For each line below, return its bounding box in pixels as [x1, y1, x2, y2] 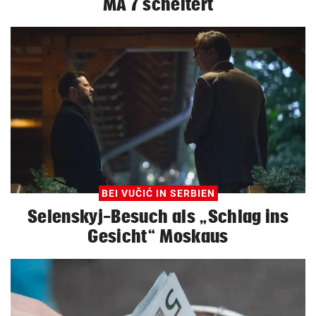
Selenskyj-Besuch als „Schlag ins [27, 206, 289, 226]
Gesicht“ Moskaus [87, 226, 229, 246]
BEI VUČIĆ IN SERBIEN [101, 187, 215, 199]
